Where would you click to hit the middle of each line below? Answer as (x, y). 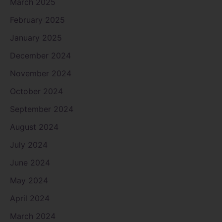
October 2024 (36, 91)
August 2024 (34, 127)
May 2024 (29, 180)
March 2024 (33, 216)
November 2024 (41, 73)
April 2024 (30, 198)
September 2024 (42, 109)
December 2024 (40, 55)
